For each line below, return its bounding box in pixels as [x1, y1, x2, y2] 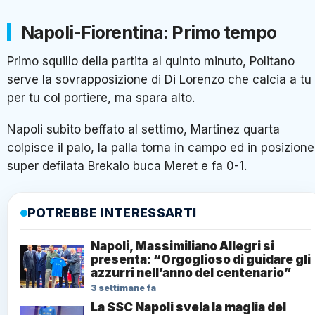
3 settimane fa [91, 283, 156, 294]
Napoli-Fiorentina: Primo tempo [21, 21, 276, 43]
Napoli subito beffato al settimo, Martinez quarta [7, 122, 280, 137]
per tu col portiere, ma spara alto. [7, 90, 195, 105]
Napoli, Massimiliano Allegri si [91, 239, 274, 254]
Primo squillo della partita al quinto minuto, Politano [7, 53, 295, 68]
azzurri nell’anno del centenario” [91, 266, 291, 281]
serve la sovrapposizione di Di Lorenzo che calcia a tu [7, 72, 311, 86]
